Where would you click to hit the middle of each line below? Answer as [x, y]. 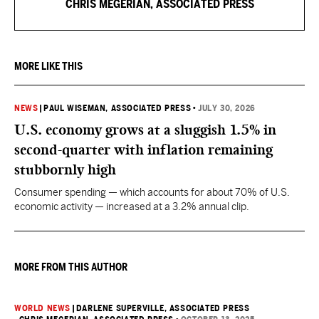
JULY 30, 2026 [227, 108]
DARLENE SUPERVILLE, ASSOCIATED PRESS [163, 308]
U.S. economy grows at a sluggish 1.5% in [145, 130]
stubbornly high [65, 169]
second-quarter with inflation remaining [143, 150]
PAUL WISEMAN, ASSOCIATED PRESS [117, 108]
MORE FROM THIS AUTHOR [71, 267]
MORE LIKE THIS [48, 66]
